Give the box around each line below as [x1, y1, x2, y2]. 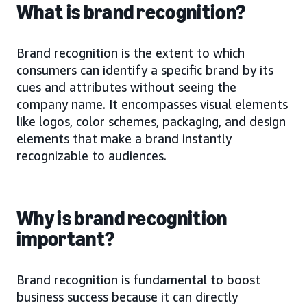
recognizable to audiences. [16, 147, 167, 163]
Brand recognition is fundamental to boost [16, 271, 260, 287]
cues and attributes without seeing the [16, 79, 236, 95]
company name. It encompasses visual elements [16, 96, 288, 112]
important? [16, 226, 115, 251]
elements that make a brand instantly [16, 130, 232, 146]
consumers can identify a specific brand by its [16, 62, 273, 77]
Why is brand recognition [16, 206, 228, 231]
